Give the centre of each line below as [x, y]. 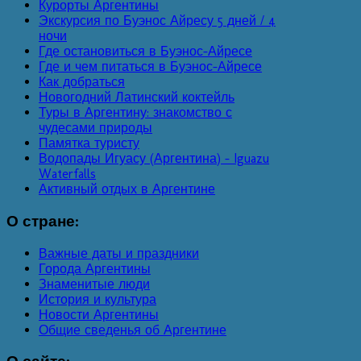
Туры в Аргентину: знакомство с [135, 113]
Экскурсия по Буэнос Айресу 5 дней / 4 [157, 21]
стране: [50, 222]
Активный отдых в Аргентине [127, 189]
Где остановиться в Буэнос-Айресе [145, 52]
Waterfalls [67, 174]
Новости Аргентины [99, 314]
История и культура [98, 299]
